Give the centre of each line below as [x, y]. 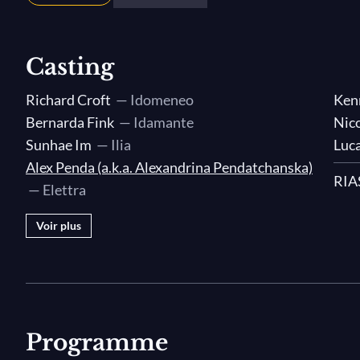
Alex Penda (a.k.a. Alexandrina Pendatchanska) [169, 167]
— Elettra [56, 190]
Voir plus [59, 225]
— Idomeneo [152, 100]
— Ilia [111, 145]
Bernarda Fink [70, 122]
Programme [97, 343]
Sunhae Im [59, 145]
